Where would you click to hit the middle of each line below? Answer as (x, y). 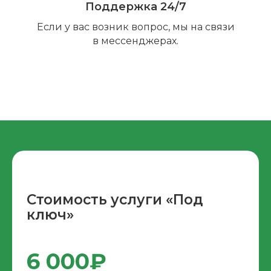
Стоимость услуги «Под (115, 200)
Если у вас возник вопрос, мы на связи (135, 27)
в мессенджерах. (135, 41)
